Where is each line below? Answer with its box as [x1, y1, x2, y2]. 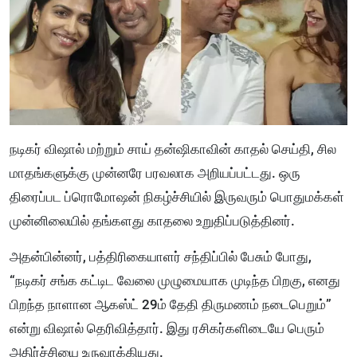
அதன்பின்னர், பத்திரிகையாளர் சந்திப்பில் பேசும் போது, [10, 249, 312, 265]
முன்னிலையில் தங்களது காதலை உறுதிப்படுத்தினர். [10, 213, 295, 229]
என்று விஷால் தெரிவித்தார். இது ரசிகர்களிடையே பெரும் [10, 320, 324, 337]
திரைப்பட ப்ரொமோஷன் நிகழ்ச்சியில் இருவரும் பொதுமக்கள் [10, 189, 344, 206]
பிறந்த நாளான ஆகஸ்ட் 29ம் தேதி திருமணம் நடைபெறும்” [10, 296, 331, 313]
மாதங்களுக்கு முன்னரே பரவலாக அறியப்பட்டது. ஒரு [10, 165, 300, 182]
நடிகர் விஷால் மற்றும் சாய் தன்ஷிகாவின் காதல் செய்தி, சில [10, 141, 336, 158]
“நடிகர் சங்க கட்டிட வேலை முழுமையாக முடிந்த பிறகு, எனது [10, 273, 340, 289]
